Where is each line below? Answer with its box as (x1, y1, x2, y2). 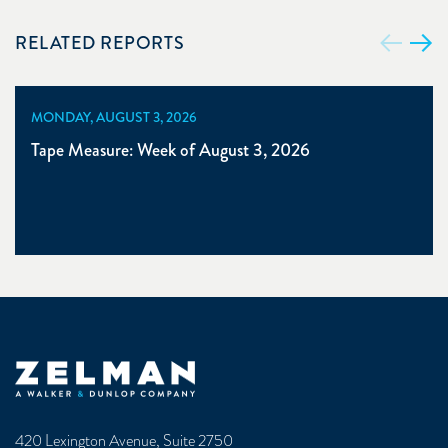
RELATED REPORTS (15, 29, 185, 56)
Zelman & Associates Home (14, 359, 188, 384)
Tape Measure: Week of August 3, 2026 (31, 136, 310, 163)
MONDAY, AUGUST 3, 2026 (31, 106, 197, 127)
